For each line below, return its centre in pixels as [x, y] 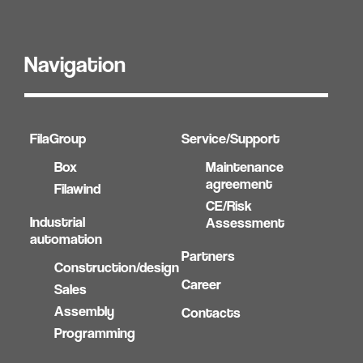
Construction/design [117, 267]
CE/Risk [229, 206]
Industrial [58, 222]
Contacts [211, 313]
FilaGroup [58, 139]
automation [66, 239]
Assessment [246, 223]
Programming [95, 333]
